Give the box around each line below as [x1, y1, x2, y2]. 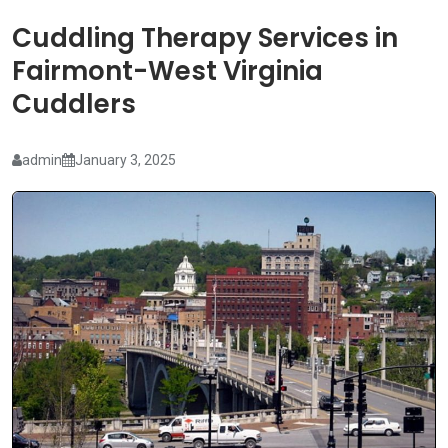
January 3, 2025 [75, 151, 176, 168]
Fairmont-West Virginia [12, 53, 323, 90]
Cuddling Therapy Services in [12, 20, 398, 57]
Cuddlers [12, 86, 136, 123]
